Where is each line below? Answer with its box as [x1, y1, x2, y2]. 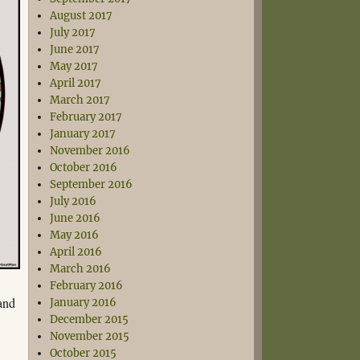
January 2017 [50, 127, 117, 141]
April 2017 [50, 76, 102, 90]
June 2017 [50, 43, 100, 56]
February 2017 [50, 110, 123, 124]
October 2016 [50, 161, 118, 174]
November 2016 [50, 144, 131, 157]
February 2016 [50, 279, 124, 292]
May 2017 [50, 59, 99, 73]
